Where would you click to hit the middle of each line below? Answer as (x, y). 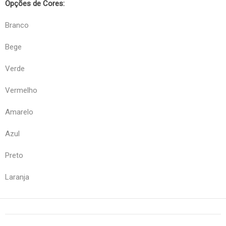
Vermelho (21, 90)
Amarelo (19, 112)
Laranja (17, 177)
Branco (17, 25)
